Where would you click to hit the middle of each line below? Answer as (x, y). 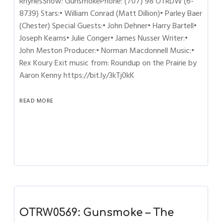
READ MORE (36, 101)
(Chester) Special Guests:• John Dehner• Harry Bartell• (108, 26)
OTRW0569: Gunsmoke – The (97, 213)
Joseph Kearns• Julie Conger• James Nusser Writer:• (104, 38)
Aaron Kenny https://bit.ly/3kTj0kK (77, 75)
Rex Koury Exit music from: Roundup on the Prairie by (108, 63)
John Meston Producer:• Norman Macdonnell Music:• (107, 51)
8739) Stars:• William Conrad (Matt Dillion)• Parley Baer (111, 13)
